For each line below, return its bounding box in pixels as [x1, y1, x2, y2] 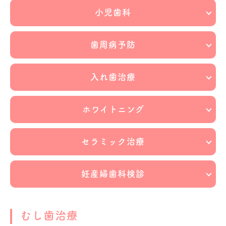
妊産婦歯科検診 [81, 169, 145, 178]
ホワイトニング [82, 105, 144, 114]
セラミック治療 [81, 137, 145, 146]
